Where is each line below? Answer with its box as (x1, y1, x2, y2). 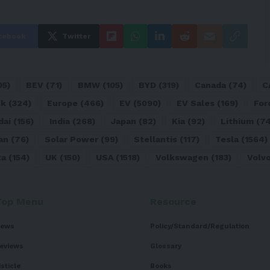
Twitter (61, 31, 90, 40)
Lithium (221, 116, 254, 126)
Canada (195, 80, 226, 90)
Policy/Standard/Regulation (150, 222, 250, 230)
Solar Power (45, 134, 98, 144)
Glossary (150, 242, 181, 250)
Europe (47, 98, 78, 108)
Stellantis (134, 134, 177, 144)
